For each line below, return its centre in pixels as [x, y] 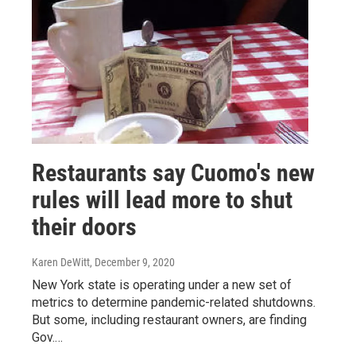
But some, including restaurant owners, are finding [169, 319]
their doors [84, 226]
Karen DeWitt [61, 262]
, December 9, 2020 [132, 262]
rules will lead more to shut [162, 199]
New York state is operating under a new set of [162, 284]
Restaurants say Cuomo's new [173, 172]
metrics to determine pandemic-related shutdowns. [174, 302]
